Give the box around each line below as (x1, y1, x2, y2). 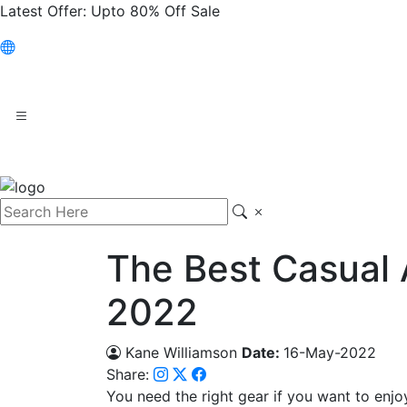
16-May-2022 (283, 342, 376, 362)
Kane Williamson (121, 342, 237, 362)
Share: (106, 364, 154, 383)
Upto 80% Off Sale (86, 2, 220, 20)
